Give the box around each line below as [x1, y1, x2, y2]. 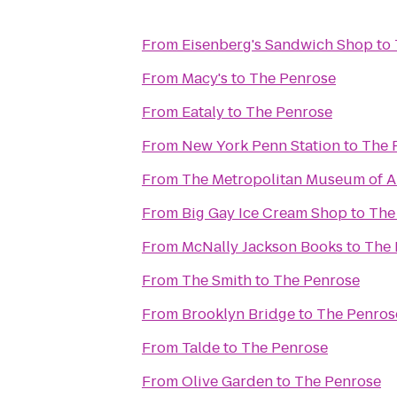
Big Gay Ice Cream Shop [182, 203, 347, 223]
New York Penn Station [182, 136, 340, 156]
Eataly [182, 102, 224, 122]
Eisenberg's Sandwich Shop [182, 35, 373, 55]
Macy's [182, 68, 228, 89]
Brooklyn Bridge [182, 304, 295, 324]
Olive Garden [182, 371, 273, 392]
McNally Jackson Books [182, 237, 343, 257]
